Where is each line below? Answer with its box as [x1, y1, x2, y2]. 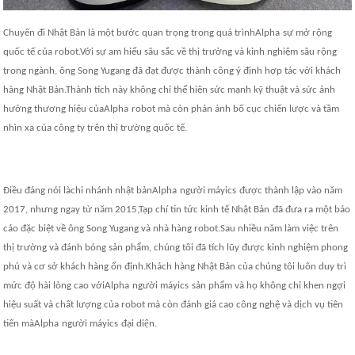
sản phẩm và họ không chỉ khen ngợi [192, 280, 346, 291]
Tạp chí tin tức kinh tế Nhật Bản [139, 204, 270, 215]
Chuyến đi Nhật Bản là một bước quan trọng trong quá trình [3, 27, 256, 38]
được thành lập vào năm [239, 185, 343, 196]
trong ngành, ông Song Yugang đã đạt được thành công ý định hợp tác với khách [3, 65, 342, 76]
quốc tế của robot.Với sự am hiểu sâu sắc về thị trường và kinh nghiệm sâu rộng [3, 46, 338, 57]
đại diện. [121, 318, 158, 329]
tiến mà [3, 318, 35, 329]
